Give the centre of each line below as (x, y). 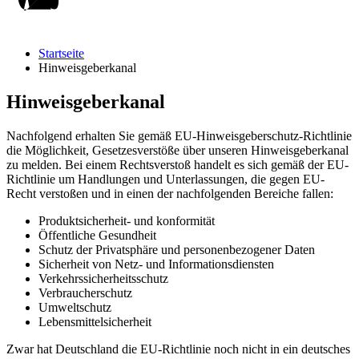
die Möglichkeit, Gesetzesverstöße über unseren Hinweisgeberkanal (177, 150)
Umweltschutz (75, 307)
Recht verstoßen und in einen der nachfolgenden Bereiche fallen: (170, 193)
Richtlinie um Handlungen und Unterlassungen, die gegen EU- (165, 179)
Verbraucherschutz (85, 292)
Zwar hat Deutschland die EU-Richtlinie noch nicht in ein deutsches (178, 349)
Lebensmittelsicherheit (95, 321)
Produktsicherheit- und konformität (127, 220)
